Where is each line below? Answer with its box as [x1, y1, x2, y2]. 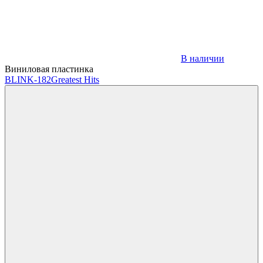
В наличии [181, 53, 224, 63]
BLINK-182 [5, 74, 51, 85]
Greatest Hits [51, 74, 99, 85]
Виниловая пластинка [5, 63, 93, 74]
